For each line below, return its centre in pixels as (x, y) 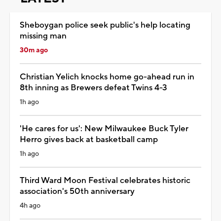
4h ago (30, 205)
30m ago (34, 50)
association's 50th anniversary (77, 191)
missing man (43, 36)
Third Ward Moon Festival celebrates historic (105, 180)
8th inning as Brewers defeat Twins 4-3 (93, 88)
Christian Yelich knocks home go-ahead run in (107, 77)
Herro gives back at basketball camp (89, 139)
